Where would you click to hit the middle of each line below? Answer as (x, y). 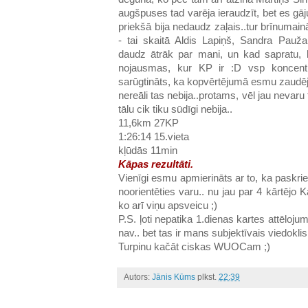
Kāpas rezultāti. (156, 165)
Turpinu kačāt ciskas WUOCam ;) (194, 247)
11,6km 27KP (148, 123)
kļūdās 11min (148, 151)
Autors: (138, 277)
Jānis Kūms (174, 277)
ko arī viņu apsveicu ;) (168, 206)
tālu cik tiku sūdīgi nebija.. (175, 110)
